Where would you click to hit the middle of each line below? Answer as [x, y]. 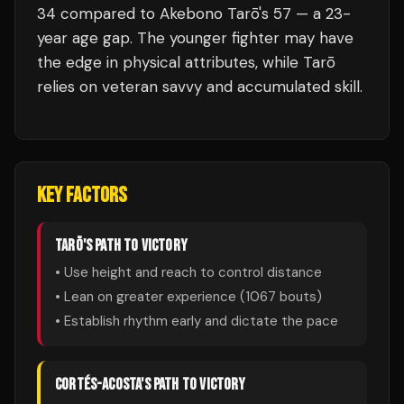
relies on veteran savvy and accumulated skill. [200, 87]
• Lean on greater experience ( [150, 297]
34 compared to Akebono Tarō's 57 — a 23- [194, 14]
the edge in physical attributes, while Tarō [186, 62]
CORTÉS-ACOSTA [98, 385]
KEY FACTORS [82, 195]
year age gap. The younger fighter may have [195, 38]
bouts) [299, 297]
